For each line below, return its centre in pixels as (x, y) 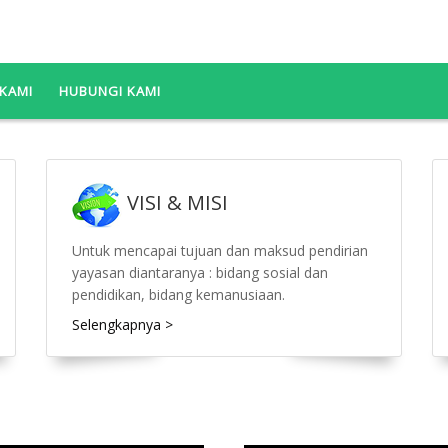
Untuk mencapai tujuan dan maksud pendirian (219, 251)
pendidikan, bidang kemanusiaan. (178, 295)
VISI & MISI (174, 203)
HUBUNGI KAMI (110, 91)
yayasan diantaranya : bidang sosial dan (199, 273)
